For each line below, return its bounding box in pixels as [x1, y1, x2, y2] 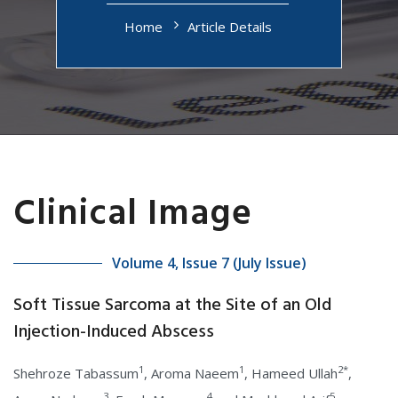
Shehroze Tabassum [13, 364, 139, 382]
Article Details [187, 18, 272, 36]
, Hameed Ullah [244, 364, 338, 382]
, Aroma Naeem [144, 364, 239, 382]
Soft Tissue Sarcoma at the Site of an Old [13, 291, 331, 320]
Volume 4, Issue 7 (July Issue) [112, 253, 306, 273]
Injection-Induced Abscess [13, 318, 214, 346]
